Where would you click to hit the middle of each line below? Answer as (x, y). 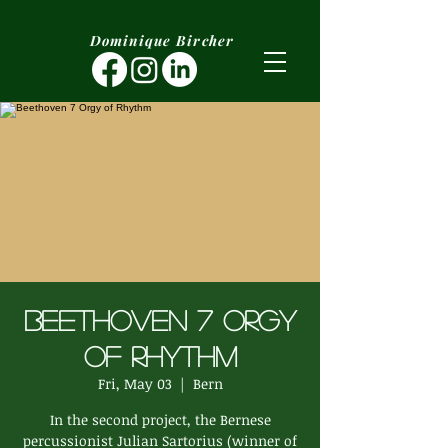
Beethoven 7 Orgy (160, 320)
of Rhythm (160, 356)
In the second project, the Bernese (160, 419)
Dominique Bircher (162, 40)
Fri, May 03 (134, 383)
